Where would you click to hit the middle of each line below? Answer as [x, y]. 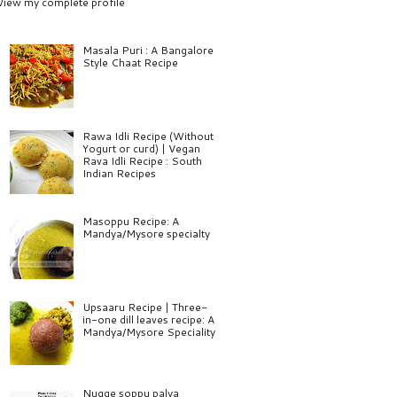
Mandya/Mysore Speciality [148, 332]
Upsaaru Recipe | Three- [144, 307]
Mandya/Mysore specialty [146, 234]
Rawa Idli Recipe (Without [148, 136]
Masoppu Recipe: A [130, 222]
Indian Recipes [119, 173]
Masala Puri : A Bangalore [148, 50]
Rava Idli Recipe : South [142, 160]
